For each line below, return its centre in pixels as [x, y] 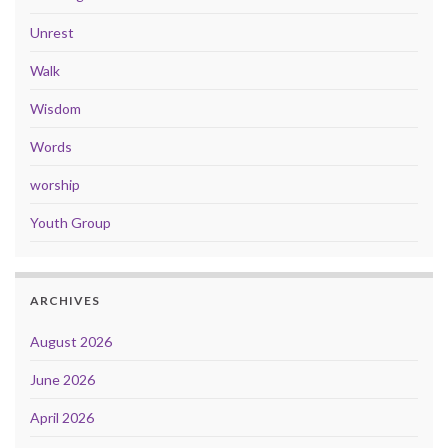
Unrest [52, 32]
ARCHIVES [65, 300]
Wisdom [55, 108]
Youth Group [70, 222]
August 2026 [71, 341]
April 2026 [62, 417]
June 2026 [62, 379]
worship [55, 184]
